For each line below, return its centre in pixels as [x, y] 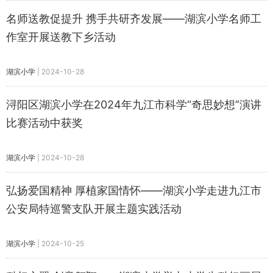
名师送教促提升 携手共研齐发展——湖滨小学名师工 [134, 19]
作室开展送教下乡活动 [61, 37]
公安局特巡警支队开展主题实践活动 [94, 209]
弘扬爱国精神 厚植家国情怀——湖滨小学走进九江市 [134, 190]
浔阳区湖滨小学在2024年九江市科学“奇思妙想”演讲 [134, 105]
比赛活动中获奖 [44, 123]
